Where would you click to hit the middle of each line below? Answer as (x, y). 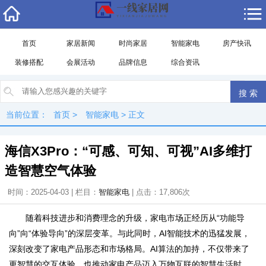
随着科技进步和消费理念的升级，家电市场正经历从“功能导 (135, 218)
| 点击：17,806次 (160, 192)
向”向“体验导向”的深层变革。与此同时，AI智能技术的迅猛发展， (129, 233)
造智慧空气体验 (50, 171)
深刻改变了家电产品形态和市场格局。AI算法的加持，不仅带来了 (129, 249)
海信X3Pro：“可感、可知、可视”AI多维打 (128, 151)
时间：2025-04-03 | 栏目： (53, 192)
